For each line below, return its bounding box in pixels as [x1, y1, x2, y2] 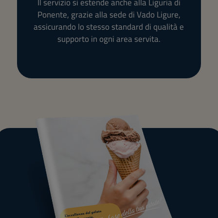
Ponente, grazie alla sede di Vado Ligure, [37, 8, 181, 21]
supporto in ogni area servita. [57, 33, 161, 46]
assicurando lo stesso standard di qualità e [34, 20, 184, 34]
